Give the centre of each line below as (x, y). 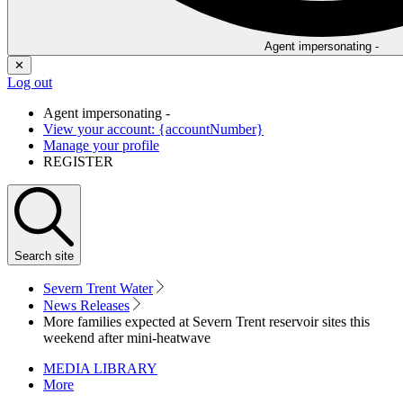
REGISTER (78, 162)
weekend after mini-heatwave (127, 338)
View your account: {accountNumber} (153, 130)
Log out (30, 83)
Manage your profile (101, 146)
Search (33, 256)
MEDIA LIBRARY (100, 369)
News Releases (86, 306)
